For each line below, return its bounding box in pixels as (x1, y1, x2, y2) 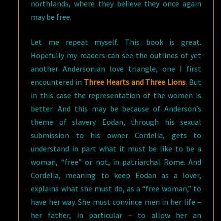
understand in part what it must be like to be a (31, 144, 201, 153)
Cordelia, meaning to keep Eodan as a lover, (31, 170, 201, 180)
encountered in (31, 77, 84, 87)
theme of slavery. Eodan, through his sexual (31, 117, 201, 127)
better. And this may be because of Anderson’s (31, 104, 201, 113)
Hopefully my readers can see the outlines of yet (31, 50, 201, 60)
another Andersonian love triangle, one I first (31, 64, 201, 74)
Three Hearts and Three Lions (84, 77, 186, 87)
